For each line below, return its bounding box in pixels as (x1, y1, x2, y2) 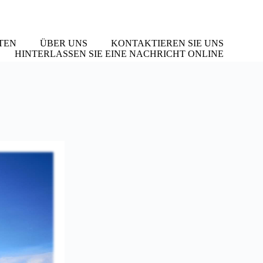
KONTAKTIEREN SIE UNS (110, 38, 224, 48)
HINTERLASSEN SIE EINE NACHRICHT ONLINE (14, 49, 224, 59)
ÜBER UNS (39, 38, 87, 48)
